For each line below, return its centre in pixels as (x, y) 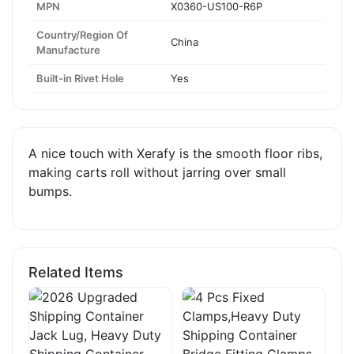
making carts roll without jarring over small (157, 172)
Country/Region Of (82, 34)
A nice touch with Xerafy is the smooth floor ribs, (175, 153)
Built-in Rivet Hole (80, 78)
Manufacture (68, 49)
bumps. (50, 191)
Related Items (76, 272)
